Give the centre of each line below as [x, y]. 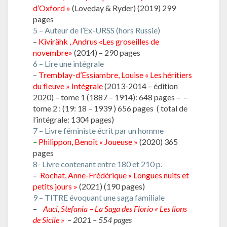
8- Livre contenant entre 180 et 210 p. [98, 164]
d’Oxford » [52, 8]
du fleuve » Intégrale [68, 86]
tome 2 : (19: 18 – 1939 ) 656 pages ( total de [110, 108]
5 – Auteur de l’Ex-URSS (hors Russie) [97, 30]
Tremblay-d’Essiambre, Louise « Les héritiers [115, 74]
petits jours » [55, 186]
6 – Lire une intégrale [68, 63]
